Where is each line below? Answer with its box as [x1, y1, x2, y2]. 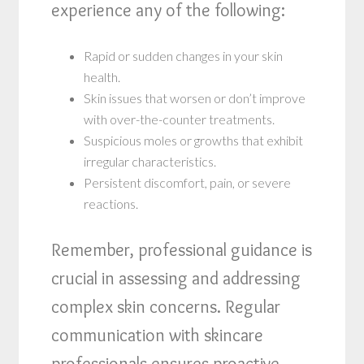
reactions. [84, 195, 139, 211]
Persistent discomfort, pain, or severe [84, 174, 292, 190]
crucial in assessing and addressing [51, 266, 301, 289]
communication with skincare [51, 323, 264, 346]
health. [84, 68, 121, 84]
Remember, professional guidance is [51, 238, 313, 261]
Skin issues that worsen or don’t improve [84, 89, 306, 106]
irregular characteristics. [84, 153, 217, 169]
